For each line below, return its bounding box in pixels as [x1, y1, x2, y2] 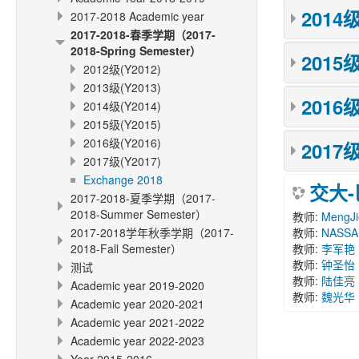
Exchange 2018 [83, 171, 163, 188]
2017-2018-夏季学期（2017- [71, 190, 216, 206]
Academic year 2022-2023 [71, 333, 204, 349]
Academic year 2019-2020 [71, 277, 204, 293]
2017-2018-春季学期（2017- [71, 26, 216, 42]
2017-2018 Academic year [71, 8, 204, 24]
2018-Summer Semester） [71, 206, 207, 222]
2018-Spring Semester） [71, 42, 201, 58]
